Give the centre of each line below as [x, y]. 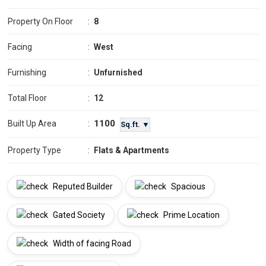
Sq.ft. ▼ [135, 124]
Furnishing [27, 73]
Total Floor [27, 98]
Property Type [34, 151]
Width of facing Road [91, 244]
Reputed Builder [82, 187]
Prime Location [191, 215]
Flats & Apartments [132, 151]
